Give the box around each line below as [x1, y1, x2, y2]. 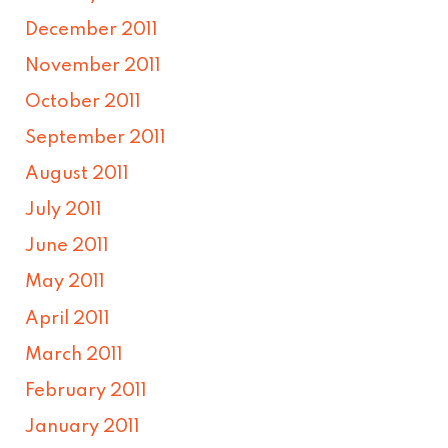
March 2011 [25, 345, 124, 364]
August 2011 [25, 165, 130, 184]
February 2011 [25, 381, 148, 400]
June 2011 [25, 237, 110, 256]
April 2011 [25, 309, 111, 328]
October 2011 [25, 92, 142, 111]
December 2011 [25, 20, 159, 39]
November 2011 [25, 56, 162, 75]
